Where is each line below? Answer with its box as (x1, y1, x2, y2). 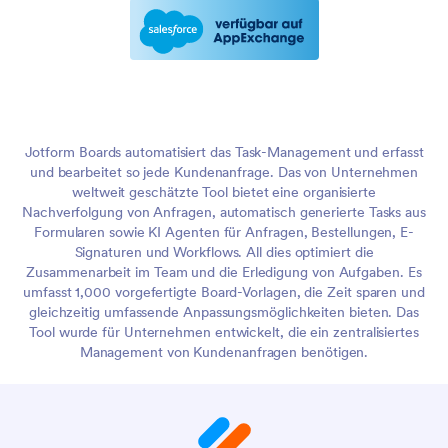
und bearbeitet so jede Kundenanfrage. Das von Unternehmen (29, 163, 419, 182)
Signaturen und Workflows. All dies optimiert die (74, 243, 374, 262)
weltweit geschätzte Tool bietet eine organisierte (72, 183, 376, 202)
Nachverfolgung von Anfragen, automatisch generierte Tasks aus (22, 203, 426, 222)
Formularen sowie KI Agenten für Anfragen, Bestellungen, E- (33, 223, 415, 242)
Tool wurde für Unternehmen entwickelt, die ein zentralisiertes (29, 323, 419, 342)
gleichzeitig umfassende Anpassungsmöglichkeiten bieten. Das (28, 303, 420, 322)
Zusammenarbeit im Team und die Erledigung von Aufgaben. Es (26, 263, 422, 282)
